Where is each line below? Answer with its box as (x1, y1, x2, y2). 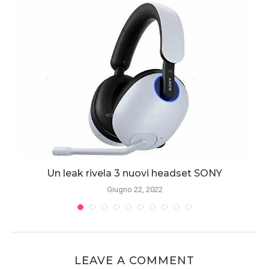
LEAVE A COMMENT (74, 254, 195, 267)
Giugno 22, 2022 (106, 185, 163, 195)
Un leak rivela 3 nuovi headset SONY (47, 168, 222, 180)
